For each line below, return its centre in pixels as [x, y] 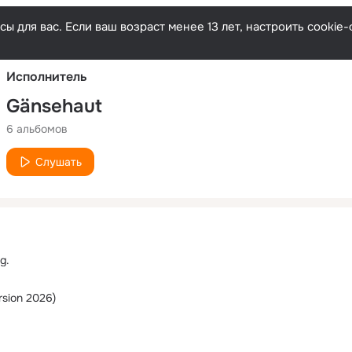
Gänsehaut [54, 106]
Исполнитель [47, 76]
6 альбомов [37, 128]
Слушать [59, 161]
